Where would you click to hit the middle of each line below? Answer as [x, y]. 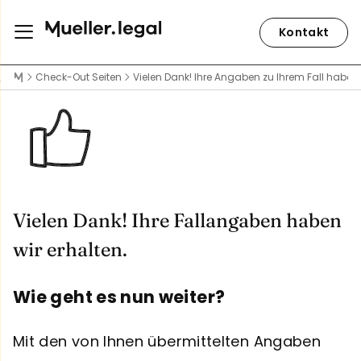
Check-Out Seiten [79, 77]
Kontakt [304, 32]
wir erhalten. [70, 250]
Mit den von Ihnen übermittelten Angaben [167, 341]
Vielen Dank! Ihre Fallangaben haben [177, 221]
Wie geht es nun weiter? [119, 297]
